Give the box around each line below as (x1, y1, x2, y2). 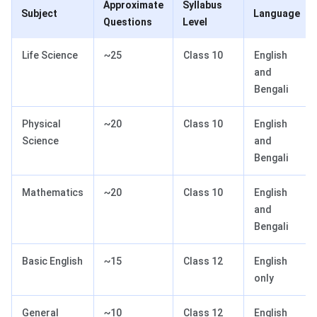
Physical (22, 118, 61, 130)
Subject (21, 8, 57, 20)
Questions (103, 16, 152, 28)
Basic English (22, 255, 83, 267)
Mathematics (22, 187, 83, 199)
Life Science (22, 50, 78, 62)
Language (253, 8, 300, 20)
